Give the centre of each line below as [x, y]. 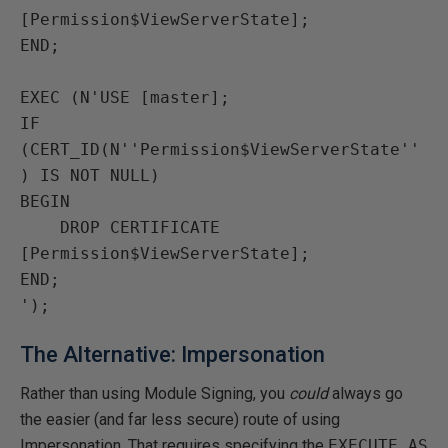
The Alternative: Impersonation [172, 354]
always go [365, 393]
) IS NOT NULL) [90, 175]
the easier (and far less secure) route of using [180, 419]
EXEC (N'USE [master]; [125, 97]
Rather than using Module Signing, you [154, 393]
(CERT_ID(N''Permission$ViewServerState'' [220, 149]
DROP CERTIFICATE [40, 227]
